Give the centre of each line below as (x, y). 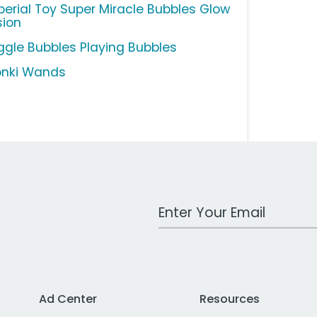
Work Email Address (213, 206)
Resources (230, 299)
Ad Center (68, 299)
